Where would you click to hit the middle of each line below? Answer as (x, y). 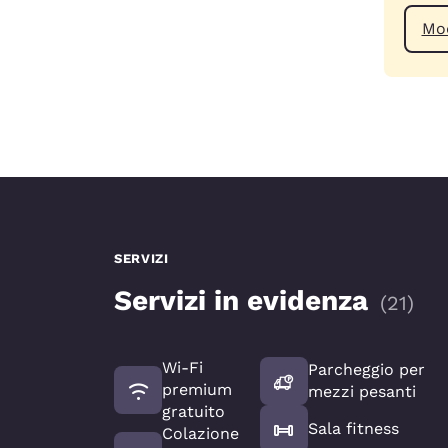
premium (197, 389)
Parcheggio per (366, 369)
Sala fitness (353, 428)
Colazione (200, 433)
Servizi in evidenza (241, 300)
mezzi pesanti (361, 391)
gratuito (193, 411)
